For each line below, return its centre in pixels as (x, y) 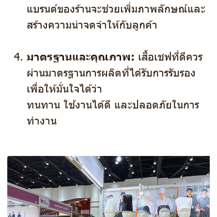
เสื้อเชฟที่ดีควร (169, 56)
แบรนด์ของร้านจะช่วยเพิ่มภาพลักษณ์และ (116, 8)
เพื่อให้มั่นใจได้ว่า (64, 88)
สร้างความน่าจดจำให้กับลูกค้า (92, 24)
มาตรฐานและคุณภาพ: (81, 55)
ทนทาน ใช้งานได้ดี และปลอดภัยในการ (113, 104)
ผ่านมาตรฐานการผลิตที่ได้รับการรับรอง (111, 72)
